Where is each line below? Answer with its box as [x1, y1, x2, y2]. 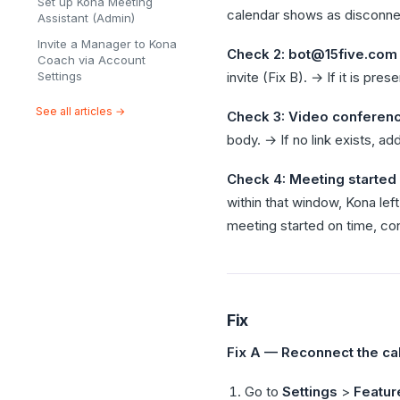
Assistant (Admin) [37, 11, 135, 25]
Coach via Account [37, 53, 146, 67]
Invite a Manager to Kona [37, 37, 177, 51]
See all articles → [36, 104, 125, 118]
